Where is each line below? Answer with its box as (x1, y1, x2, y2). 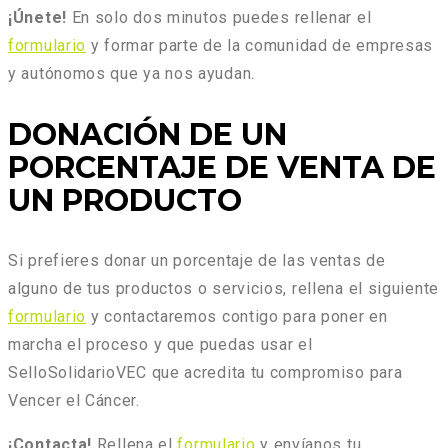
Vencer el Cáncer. (8, 391, 140, 411)
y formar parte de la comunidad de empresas (86, 36, 434, 56)
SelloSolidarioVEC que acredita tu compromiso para (8, 363, 403, 383)
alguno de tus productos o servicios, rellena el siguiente (8, 279, 439, 299)
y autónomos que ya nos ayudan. (8, 64, 255, 84)
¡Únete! (8, 8, 67, 28)
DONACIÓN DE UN (8, 116, 287, 154)
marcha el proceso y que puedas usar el (8, 335, 313, 355)
